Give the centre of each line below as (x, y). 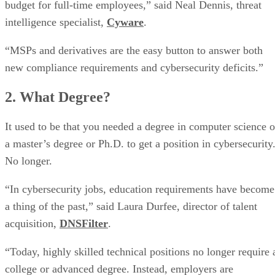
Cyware (125, 22)
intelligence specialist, (56, 22)
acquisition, (32, 223)
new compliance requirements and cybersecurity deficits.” (136, 67)
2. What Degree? (60, 97)
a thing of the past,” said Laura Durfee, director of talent (131, 206)
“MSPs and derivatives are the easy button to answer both (134, 50)
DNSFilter (84, 223)
